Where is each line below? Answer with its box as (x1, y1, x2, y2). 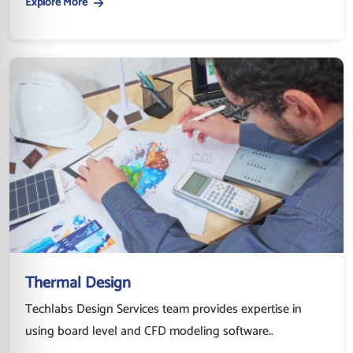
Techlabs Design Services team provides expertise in (25, 298, 302, 320)
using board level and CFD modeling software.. (25, 320, 273, 342)
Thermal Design (25, 269, 131, 296)
